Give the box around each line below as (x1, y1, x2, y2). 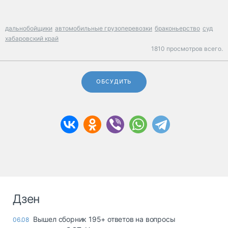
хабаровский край (5, 35, 59, 43)
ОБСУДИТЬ (96, 78, 132, 85)
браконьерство (155, 24, 200, 33)
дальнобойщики (5, 24, 52, 33)
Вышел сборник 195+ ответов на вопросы (33, 215, 176, 224)
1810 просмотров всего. (151, 45, 223, 53)
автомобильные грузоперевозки (55, 24, 152, 33)
